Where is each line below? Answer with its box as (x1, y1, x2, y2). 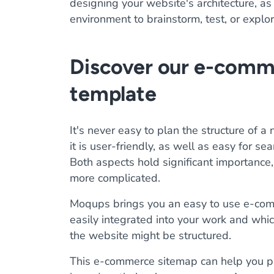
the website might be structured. (70, 228, 231, 243)
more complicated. (70, 171, 160, 185)
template (70, 81, 157, 106)
